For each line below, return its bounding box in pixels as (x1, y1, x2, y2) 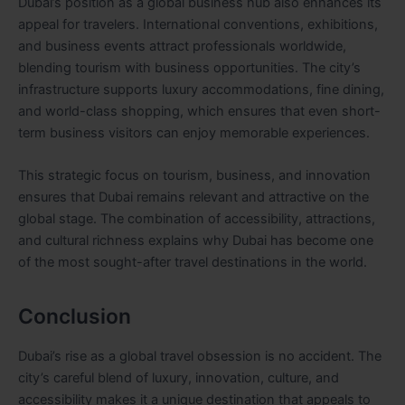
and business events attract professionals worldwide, (18, 37, 346, 54)
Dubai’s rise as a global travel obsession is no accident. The (18, 347, 381, 364)
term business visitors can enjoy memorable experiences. (18, 124, 370, 141)
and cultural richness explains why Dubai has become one (18, 231, 373, 249)
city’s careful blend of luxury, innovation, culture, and (18, 369, 339, 386)
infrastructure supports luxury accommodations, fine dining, (18, 80, 384, 98)
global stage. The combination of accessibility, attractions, (18, 210, 375, 227)
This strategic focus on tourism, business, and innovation (18, 166, 371, 184)
